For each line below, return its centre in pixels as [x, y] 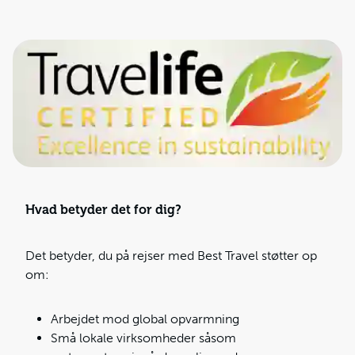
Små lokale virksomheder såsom [143, 338]
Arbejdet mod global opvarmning [145, 319]
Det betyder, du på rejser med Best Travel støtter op [171, 256]
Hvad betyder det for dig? [103, 210]
